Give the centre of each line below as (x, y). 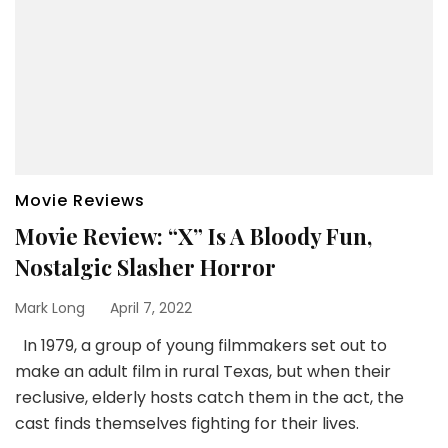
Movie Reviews (80, 200)
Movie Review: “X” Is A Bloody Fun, (193, 235)
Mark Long (50, 307)
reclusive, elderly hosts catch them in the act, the (209, 397)
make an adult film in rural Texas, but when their (203, 371)
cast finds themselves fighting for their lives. (187, 423)
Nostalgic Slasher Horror (145, 266)
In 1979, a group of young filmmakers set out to (201, 345)
